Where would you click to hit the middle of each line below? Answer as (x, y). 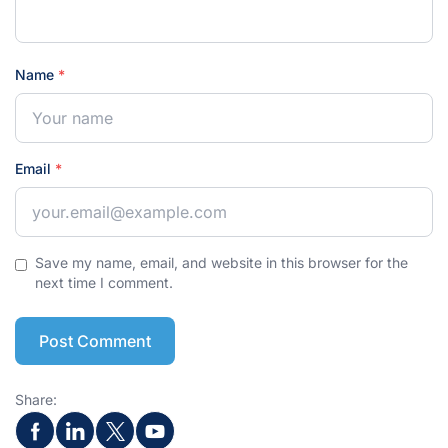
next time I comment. (104, 282)
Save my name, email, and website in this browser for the (222, 262)
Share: (36, 399)
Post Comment (95, 340)
